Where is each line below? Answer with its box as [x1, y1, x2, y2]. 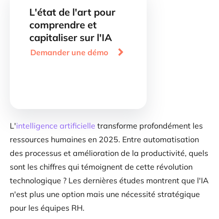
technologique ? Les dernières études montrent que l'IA [10, 175, 209, 185]
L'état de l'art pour [29, 6, 115, 18]
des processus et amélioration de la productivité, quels [10, 148, 208, 158]
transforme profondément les [95, 121, 203, 131]
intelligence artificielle [16, 121, 95, 131]
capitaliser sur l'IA [29, 31, 112, 44]
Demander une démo [30, 47, 108, 57]
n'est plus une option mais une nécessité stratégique [10, 189, 200, 199]
